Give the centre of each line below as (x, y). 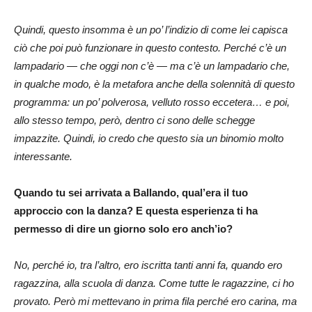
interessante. (43, 156)
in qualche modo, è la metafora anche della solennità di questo (154, 84)
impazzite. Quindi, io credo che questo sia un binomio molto (149, 138)
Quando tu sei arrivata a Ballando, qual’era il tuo (131, 192)
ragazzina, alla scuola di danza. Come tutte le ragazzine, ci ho (154, 283)
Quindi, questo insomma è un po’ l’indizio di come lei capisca (151, 29)
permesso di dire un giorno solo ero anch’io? (123, 228)
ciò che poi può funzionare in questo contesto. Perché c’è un (150, 47)
